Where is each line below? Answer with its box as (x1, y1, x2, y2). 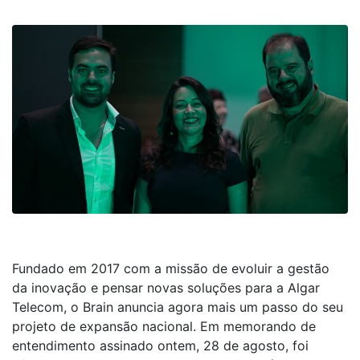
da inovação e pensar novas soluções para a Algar (12, 279, 320, 296)
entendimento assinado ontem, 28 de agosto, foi (12, 337, 309, 354)
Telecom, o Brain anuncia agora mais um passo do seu (12, 298, 343, 315)
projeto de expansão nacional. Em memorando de (12, 317, 316, 334)
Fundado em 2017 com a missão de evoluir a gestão (12, 260, 329, 276)
